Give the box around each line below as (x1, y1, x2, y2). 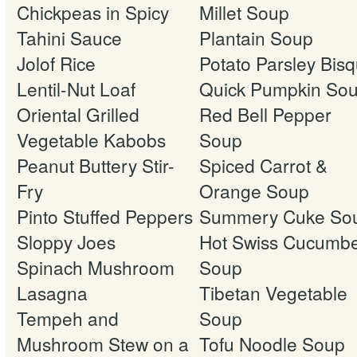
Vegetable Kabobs (17, 126, 166, 152)
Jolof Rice (17, 49, 96, 76)
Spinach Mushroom (17, 253, 175, 280)
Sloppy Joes (17, 228, 116, 254)
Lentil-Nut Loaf (17, 75, 135, 101)
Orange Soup (199, 177, 309, 203)
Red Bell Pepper (199, 100, 331, 127)
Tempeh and (17, 304, 119, 331)
